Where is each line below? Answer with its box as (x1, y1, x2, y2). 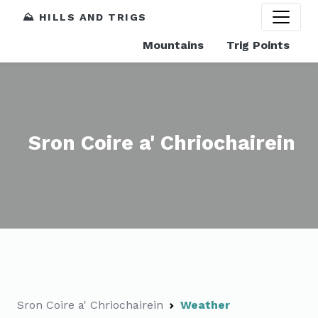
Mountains (143, 38, 204, 52)
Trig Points (226, 38, 290, 52)
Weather (180, 298, 230, 312)
